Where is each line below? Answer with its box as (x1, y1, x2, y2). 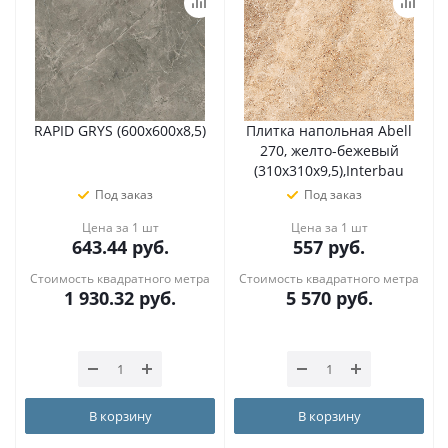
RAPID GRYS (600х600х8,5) (34, 121, 206, 140)
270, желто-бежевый (259, 141, 399, 160)
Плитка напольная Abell (246, 121, 412, 140)
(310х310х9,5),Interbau (254, 161, 404, 180)
